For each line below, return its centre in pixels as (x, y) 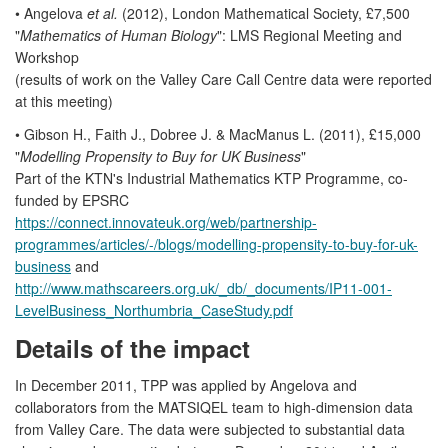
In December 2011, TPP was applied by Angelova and (186, 384)
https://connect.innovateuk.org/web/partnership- (166, 221)
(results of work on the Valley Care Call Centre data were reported (223, 78)
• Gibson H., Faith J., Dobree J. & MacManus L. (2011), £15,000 (218, 133)
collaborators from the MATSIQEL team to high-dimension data (214, 406)
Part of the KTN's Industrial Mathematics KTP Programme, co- (211, 177)
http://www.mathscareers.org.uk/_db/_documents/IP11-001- (203, 287)
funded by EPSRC (72, 199)
